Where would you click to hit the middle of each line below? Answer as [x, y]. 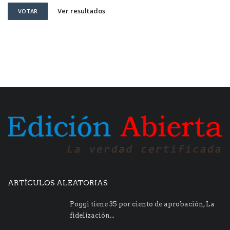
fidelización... [92, 215]
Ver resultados [81, 11]
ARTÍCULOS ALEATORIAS [58, 183]
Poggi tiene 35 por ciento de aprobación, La [142, 204]
